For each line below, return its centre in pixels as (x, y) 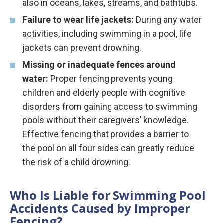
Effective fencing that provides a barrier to (106, 134)
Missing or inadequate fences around (99, 64)
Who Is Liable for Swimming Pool (108, 195)
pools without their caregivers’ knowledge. (106, 120)
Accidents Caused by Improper (100, 208)
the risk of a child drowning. (76, 162)
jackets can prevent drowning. (82, 48)
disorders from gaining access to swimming (110, 106)
